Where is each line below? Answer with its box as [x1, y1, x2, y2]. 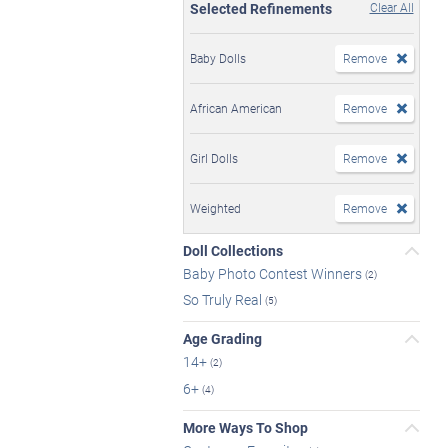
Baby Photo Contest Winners [183, 263, 365, 283]
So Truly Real [183, 290, 265, 310]
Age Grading [183, 329, 262, 349]
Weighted [190, 199, 241, 216]
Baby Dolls [190, 49, 246, 66]
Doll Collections [183, 240, 283, 260]
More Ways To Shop [183, 417, 308, 437]
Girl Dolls [190, 149, 238, 166]
